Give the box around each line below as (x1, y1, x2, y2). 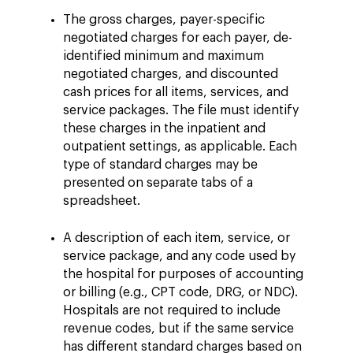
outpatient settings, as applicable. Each (63, 139, 297, 153)
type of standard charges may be (63, 158, 258, 171)
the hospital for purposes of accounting (63, 267, 303, 281)
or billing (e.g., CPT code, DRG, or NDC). (63, 285, 298, 299)
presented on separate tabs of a (63, 176, 253, 189)
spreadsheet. (63, 194, 140, 207)
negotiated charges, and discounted (63, 67, 278, 80)
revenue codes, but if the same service (63, 321, 294, 335)
